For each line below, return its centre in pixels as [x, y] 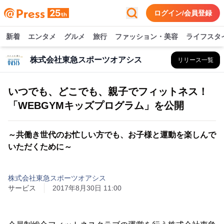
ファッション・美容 [146, 36]
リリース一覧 [195, 60]
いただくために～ [40, 147]
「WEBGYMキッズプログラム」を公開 [96, 105]
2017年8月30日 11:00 [87, 188]
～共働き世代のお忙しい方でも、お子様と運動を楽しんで [112, 135]
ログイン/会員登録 [183, 13]
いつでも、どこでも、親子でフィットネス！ [108, 91]
